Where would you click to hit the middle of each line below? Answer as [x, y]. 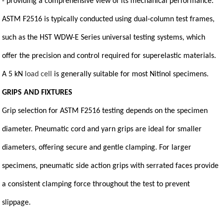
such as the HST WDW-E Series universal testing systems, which [104, 38]
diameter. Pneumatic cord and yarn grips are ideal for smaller [102, 129]
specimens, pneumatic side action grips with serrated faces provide [111, 166]
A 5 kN [14, 74]
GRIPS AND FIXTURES [37, 93]
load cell [39, 74]
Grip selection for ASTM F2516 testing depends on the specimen [105, 111]
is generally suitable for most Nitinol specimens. [131, 74]
